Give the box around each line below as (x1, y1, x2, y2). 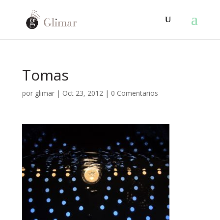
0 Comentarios (110, 88, 158, 98)
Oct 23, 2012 (62, 88, 103, 98)
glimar (34, 88, 55, 98)
